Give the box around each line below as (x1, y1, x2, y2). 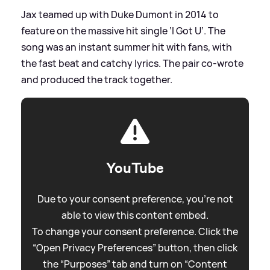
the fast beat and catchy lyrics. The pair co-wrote (21, 57, 243, 71)
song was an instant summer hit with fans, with (21, 40, 232, 54)
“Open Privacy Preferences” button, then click (33, 241, 237, 255)
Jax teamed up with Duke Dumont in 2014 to (21, 8, 219, 22)
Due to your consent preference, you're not (37, 192, 233, 206)
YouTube (106, 159, 164, 178)
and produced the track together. (21, 73, 172, 87)
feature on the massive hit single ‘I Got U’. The (21, 24, 225, 38)
